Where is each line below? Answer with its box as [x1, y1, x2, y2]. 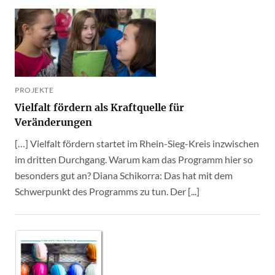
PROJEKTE [15, 85, 53, 95]
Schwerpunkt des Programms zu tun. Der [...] [15, 185, 199, 198]
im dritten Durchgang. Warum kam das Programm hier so [15, 153, 253, 166]
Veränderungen [15, 116, 92, 129]
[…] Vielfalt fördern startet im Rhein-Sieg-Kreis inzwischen [15, 137, 259, 150]
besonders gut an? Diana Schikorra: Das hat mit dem [15, 169, 233, 182]
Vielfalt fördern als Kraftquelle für [15, 101, 184, 114]
